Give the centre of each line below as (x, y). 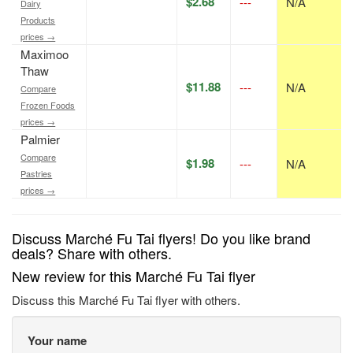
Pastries (37, 174)
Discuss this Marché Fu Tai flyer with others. (126, 300)
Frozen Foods (48, 105)
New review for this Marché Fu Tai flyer (134, 276)
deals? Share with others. (92, 253)
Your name (57, 341)
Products (38, 20)
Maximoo (45, 54)
